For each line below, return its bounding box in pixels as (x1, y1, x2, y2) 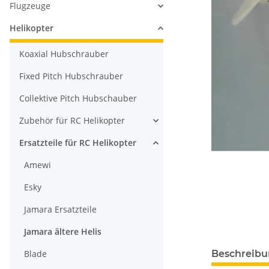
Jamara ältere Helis (24, 226, 101, 237)
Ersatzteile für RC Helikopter (19, 137, 136, 148)
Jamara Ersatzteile (24, 204, 97, 215)
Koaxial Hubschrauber (19, 48, 109, 59)
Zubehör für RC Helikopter (19, 115, 125, 126)
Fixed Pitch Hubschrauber (19, 70, 123, 82)
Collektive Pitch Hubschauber (19, 92, 137, 104)
